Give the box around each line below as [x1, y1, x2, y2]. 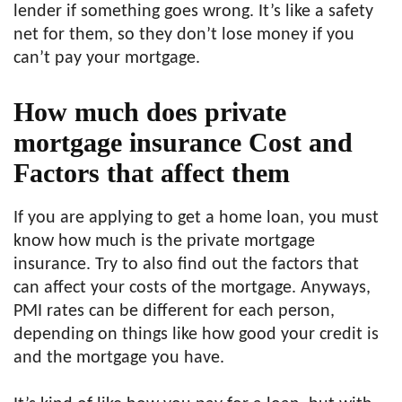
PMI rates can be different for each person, [13, 302, 335, 320]
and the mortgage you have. [13, 349, 224, 367]
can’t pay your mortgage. [13, 49, 200, 67]
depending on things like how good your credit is [13, 326, 379, 344]
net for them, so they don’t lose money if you [13, 26, 354, 44]
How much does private [13, 97, 286, 127]
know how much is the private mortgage [13, 232, 315, 250]
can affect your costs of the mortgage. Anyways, [13, 279, 371, 297]
